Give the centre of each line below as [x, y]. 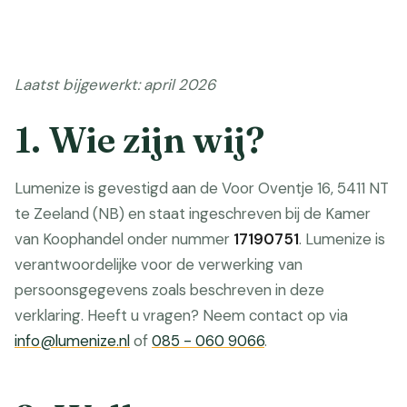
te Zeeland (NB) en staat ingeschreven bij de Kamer [193, 213]
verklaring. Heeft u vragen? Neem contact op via [181, 315]
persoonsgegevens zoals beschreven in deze [169, 290]
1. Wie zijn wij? [139, 139]
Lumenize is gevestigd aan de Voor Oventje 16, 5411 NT [202, 188]
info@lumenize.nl [72, 341]
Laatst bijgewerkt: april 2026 [115, 84]
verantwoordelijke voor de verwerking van [159, 264]
